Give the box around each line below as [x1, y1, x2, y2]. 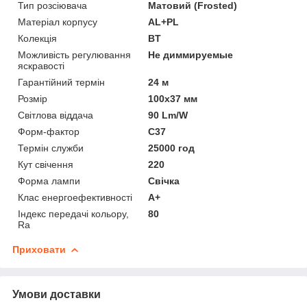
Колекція [18, 32, 57, 44]
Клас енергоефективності [18, 191, 132, 203]
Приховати [12, 243, 66, 255]
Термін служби [18, 142, 84, 153]
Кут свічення [18, 158, 73, 170]
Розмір [18, 93, 47, 104]
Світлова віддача [18, 109, 93, 121]
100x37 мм [148, 93, 198, 104]
